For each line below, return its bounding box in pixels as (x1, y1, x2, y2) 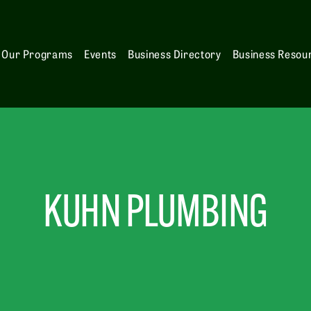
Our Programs (1, 46, 73, 62)
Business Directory (128, 46, 221, 62)
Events (84, 46, 117, 62)
